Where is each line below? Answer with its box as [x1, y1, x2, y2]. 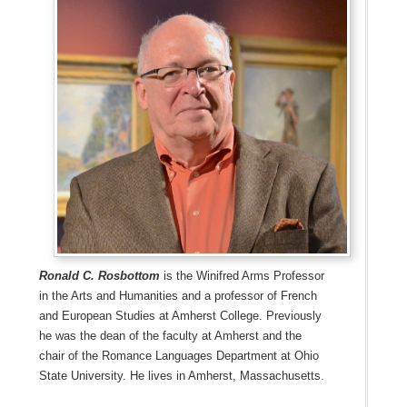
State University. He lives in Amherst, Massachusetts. [38, 368, 324, 382]
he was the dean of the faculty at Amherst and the [38, 328, 302, 342]
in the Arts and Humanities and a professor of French [38, 288, 317, 303]
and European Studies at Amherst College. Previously [38, 308, 322, 323]
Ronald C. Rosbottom [38, 268, 160, 283]
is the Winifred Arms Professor [159, 268, 324, 283]
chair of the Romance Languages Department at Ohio [38, 348, 319, 362]
